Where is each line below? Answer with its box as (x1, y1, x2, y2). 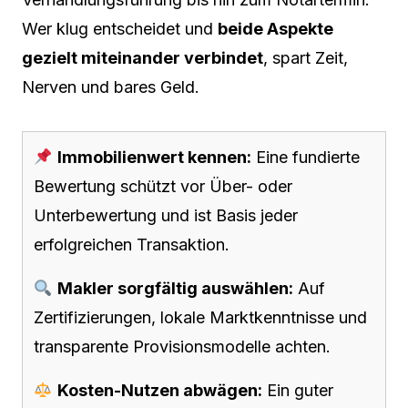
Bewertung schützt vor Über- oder (34, 177, 292, 196)
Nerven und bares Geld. (22, 77, 199, 97)
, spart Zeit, (263, 48, 348, 67)
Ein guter (261, 381, 333, 400)
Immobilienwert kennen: (56, 148, 251, 167)
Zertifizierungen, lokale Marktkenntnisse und (34, 308, 367, 327)
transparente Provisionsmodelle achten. (34, 337, 331, 356)
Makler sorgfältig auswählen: (56, 279, 293, 298)
